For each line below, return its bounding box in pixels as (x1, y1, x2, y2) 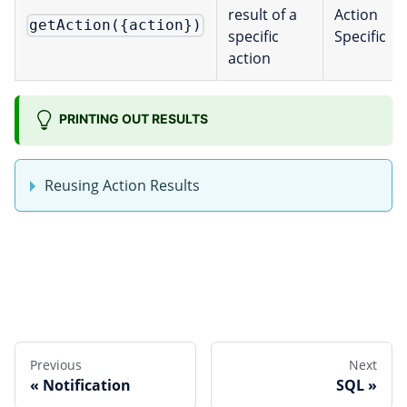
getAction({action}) (29, 16, 203, 35)
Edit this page (15, 273, 107, 294)
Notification (43, 375, 131, 396)
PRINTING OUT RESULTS (58, 110, 208, 126)
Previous (30, 356, 82, 374)
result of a (228, 4, 297, 25)
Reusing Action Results (45, 174, 200, 195)
